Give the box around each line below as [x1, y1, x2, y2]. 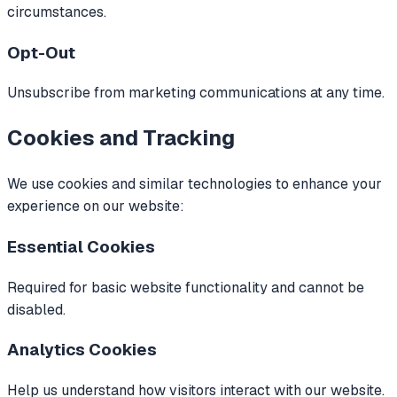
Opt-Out [7, 41, 75, 64]
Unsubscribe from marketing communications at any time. [7, 83, 385, 103]
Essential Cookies [7, 235, 155, 258]
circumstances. [7, 2, 106, 21]
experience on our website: [7, 197, 184, 216]
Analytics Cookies [7, 339, 157, 362]
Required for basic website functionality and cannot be [7, 277, 364, 297]
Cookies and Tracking [7, 124, 235, 152]
